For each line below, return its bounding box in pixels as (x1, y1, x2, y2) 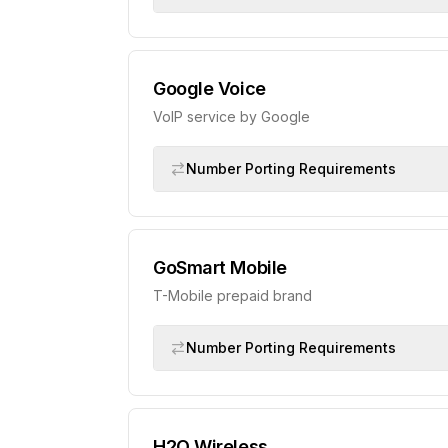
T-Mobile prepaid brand (153, 287, 312, 304)
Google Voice (153, 78, 266, 99)
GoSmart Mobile (153, 257, 287, 278)
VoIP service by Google (153, 108, 310, 125)
